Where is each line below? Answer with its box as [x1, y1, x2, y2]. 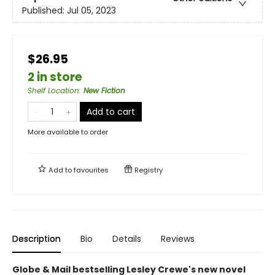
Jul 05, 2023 [67, 4, 116, 17]
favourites [74, 165, 109, 175]
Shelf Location [28, 85, 79, 96]
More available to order [28, 126, 108, 137]
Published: [22, 4, 67, 17]
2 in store [28, 68, 82, 85]
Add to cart [87, 105, 135, 118]
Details [112, 232, 141, 245]
